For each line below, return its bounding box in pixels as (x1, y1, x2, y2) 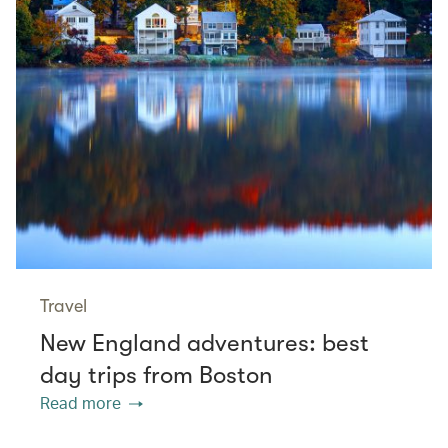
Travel (40, 295, 87, 316)
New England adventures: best (40, 328, 369, 357)
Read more (40, 391, 121, 413)
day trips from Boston (40, 360, 276, 389)
